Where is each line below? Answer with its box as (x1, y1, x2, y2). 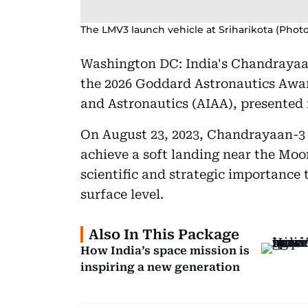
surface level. (80, 186, 164, 201)
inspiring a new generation (80, 260, 240, 274)
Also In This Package (89, 225, 239, 243)
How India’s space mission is (80, 243, 250, 257)
